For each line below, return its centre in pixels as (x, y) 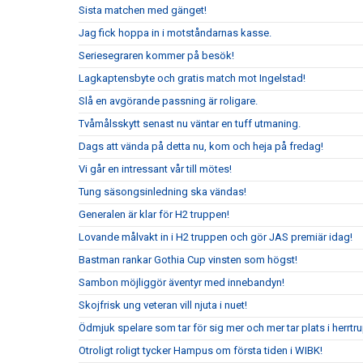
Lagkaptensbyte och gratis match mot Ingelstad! (192, 78)
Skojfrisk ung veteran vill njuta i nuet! (163, 305)
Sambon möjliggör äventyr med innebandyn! (181, 282)
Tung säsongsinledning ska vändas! (162, 192)
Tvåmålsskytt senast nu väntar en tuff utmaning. (190, 124)
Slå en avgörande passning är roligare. (168, 101)
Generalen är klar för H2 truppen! (154, 214)
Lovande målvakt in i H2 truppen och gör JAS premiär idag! (216, 237)
